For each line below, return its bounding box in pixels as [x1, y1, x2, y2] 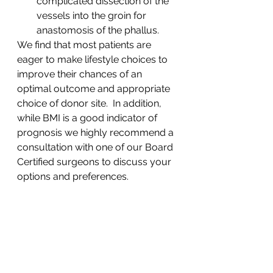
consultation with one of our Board [17, 141, 175, 154]
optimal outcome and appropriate [17, 83, 172, 95]
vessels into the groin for [37, 10, 149, 22]
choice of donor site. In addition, [17, 97, 164, 110]
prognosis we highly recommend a [17, 127, 176, 139]
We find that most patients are [17, 39, 154, 51]
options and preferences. [17, 171, 131, 183]
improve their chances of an [17, 68, 144, 80]
